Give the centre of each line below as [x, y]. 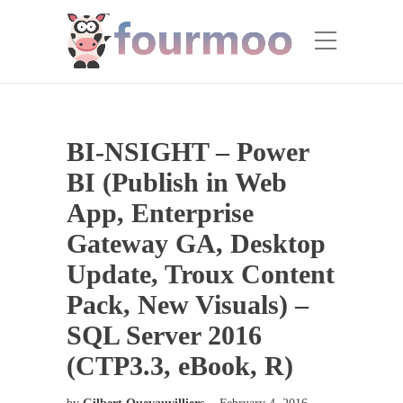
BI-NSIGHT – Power [188, 152]
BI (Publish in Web [177, 182]
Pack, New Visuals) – [188, 304]
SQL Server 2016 [164, 335]
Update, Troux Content [201, 274]
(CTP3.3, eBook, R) [180, 366]
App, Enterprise [160, 213]
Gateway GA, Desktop [196, 243]
